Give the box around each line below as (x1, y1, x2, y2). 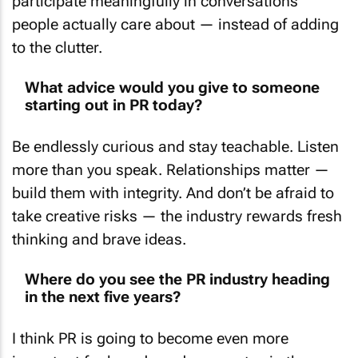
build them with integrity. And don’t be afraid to (12, 170, 334, 189)
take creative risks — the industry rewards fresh (12, 193, 342, 213)
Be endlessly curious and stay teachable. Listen (12, 124, 339, 143)
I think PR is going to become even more (12, 316, 288, 335)
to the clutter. (12, 25, 102, 44)
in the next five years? (25, 275, 181, 293)
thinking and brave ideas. (12, 217, 186, 236)
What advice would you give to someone (25, 66, 320, 84)
